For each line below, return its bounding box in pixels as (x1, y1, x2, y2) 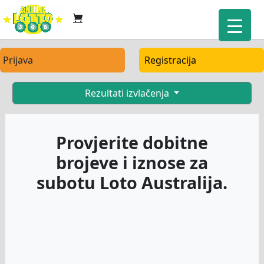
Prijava (3, 54, 33, 67)
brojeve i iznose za (56, 151, 208, 174)
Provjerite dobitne (56, 131, 208, 154)
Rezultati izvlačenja (84, 87, 171, 100)
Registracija (144, 54, 196, 67)
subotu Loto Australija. (37, 171, 227, 194)
